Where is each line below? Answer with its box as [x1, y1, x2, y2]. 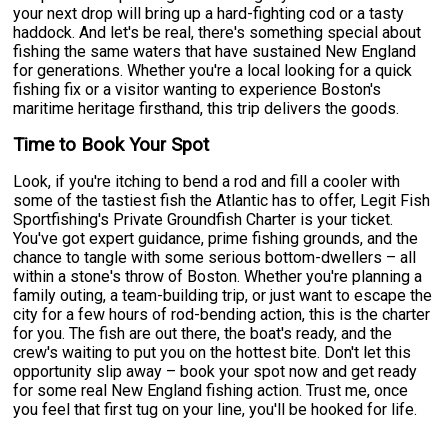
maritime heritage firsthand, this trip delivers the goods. [13, 98, 400, 118]
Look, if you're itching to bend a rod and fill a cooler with [13, 171, 401, 191]
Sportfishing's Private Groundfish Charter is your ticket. [13, 209, 394, 229]
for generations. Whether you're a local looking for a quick [13, 60, 413, 80]
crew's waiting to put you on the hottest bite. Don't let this [13, 342, 412, 362]
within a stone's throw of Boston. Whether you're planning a [13, 266, 423, 286]
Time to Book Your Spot [13, 133, 210, 156]
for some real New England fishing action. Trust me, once [13, 380, 409, 400]
